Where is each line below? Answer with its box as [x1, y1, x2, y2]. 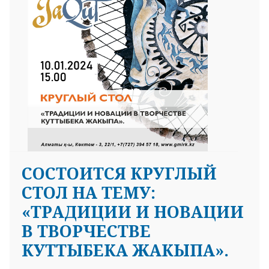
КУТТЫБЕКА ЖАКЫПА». [22, 238, 229, 261]
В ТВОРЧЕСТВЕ [22, 219, 151, 242]
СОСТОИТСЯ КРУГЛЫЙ [22, 162, 217, 184]
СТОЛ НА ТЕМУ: [22, 181, 156, 204]
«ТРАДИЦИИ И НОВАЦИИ [22, 200, 244, 223]
